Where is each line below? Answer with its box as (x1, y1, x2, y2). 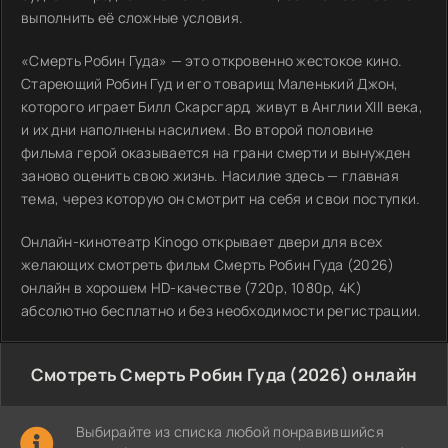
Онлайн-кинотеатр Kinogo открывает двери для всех (21, 232, 383, 251)
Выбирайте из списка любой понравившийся (76, 422, 384, 441)
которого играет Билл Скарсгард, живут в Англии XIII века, (21, 97, 423, 116)
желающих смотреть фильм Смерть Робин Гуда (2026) (21, 255, 395, 274)
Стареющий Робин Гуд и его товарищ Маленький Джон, (21, 74, 399, 93)
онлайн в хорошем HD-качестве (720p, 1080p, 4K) (21, 278, 362, 297)
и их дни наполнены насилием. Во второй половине (21, 120, 374, 139)
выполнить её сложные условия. (21, 8, 244, 27)
